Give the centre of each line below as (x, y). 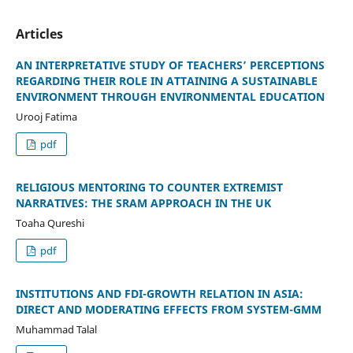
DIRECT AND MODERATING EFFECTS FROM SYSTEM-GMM (168, 309)
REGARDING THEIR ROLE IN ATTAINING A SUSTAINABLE (166, 81)
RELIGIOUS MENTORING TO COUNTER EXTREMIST (149, 187)
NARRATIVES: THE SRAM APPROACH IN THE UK (143, 203)
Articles (39, 34)
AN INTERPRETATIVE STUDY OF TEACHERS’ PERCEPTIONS (170, 65)
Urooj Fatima (46, 117)
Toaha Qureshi (50, 223)
